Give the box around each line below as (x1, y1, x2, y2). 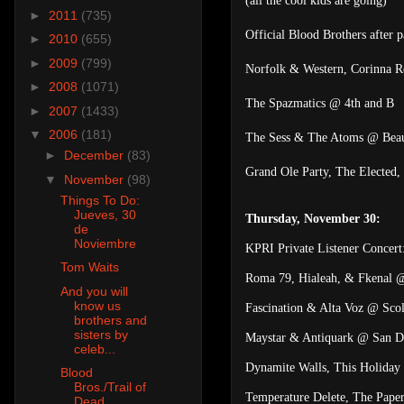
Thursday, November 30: (245, 211, 381, 225)
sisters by (73, 326, 128, 342)
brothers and (73, 312, 147, 327)
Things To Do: (60, 192, 140, 207)
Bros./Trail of (73, 380, 146, 395)
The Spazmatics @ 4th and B (245, 96, 394, 110)
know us (73, 298, 121, 313)
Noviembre (73, 235, 136, 251)
